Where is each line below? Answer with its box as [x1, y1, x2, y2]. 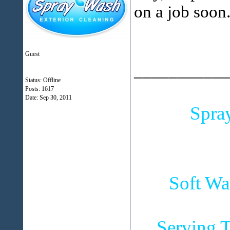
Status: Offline [25, 76, 61, 84]
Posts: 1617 [25, 85, 54, 92]
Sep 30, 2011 [39, 94, 72, 101]
